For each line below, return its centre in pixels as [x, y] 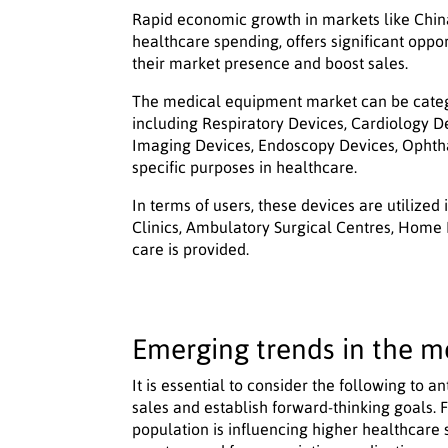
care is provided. [190, 249]
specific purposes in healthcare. [244, 167]
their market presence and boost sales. [270, 63]
